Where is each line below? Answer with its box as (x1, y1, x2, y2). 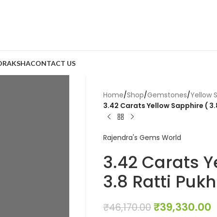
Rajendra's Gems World (103, 133, 181, 142)
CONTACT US (31, 59, 76, 67)
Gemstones (147, 90, 187, 100)
